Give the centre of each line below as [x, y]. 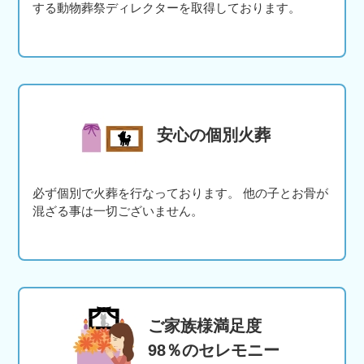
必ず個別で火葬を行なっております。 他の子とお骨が [181, 193]
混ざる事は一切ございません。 [118, 211]
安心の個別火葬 [214, 135]
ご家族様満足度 [205, 326]
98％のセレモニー [214, 351]
